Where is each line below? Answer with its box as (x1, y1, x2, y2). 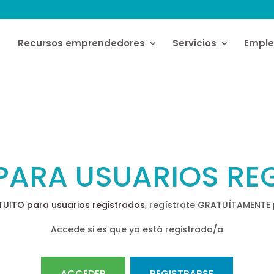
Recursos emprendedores (18, 37, 146, 50)
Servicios (172, 37, 217, 50)
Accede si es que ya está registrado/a (51, 223, 223, 235)
